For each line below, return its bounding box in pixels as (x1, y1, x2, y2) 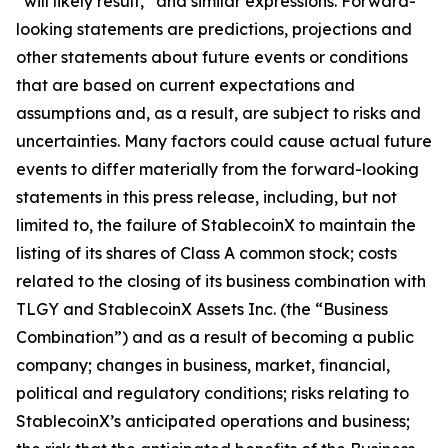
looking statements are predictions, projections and (16, 19, 412, 39)
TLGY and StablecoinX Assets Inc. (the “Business (16, 299, 388, 319)
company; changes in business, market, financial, (16, 355, 390, 375)
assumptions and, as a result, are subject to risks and (16, 103, 421, 123)
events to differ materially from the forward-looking (16, 159, 419, 179)
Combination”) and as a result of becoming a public (16, 327, 414, 347)
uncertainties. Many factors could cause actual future (16, 131, 432, 151)
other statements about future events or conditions (16, 47, 408, 67)
